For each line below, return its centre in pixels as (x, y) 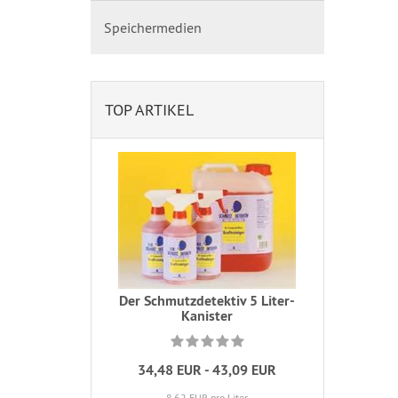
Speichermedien (153, 28)
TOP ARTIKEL (149, 110)
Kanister (207, 316)
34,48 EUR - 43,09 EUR (207, 370)
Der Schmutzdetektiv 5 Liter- (207, 301)
